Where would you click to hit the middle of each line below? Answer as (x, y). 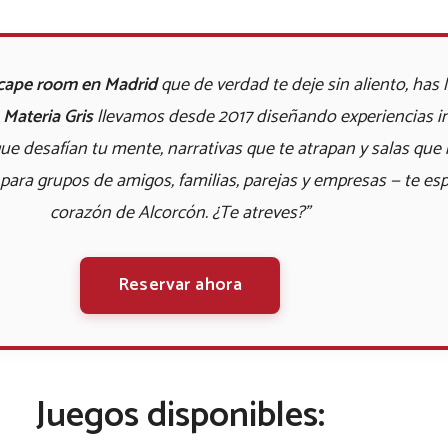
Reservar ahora (180, 284)
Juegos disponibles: (180, 415)
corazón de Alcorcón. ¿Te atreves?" (180, 212)
